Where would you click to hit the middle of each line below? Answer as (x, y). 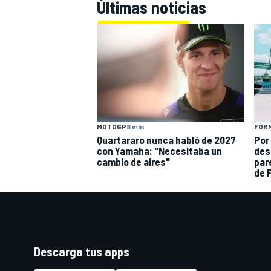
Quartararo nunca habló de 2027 (166, 140)
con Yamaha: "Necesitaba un (159, 151)
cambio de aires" (133, 162)
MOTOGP (112, 127)
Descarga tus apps (82, 251)
